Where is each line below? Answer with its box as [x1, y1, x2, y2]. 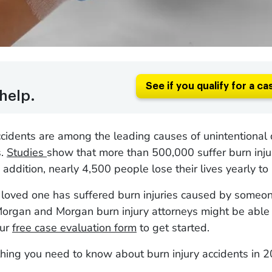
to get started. [137, 220, 209, 235]
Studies [7, 145, 47, 160]
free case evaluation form [12, 220, 137, 235]
